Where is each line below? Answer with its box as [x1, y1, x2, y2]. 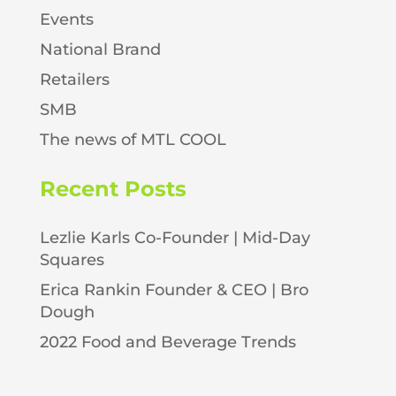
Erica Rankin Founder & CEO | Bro [39, 280, 308, 301]
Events [39, 10, 94, 30]
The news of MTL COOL [39, 130, 226, 150]
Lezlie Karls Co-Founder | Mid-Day [39, 228, 310, 248]
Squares [39, 250, 104, 270]
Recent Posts [39, 176, 187, 202]
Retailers [39, 70, 110, 90]
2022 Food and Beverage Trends [39, 332, 296, 353]
